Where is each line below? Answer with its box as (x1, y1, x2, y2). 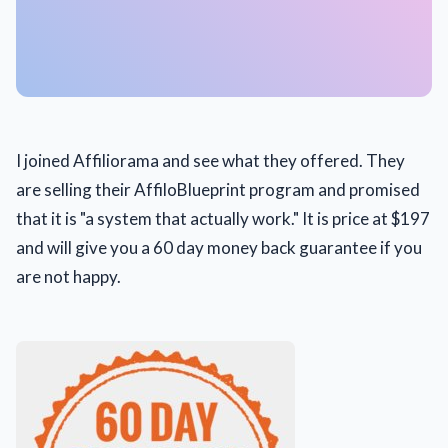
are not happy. (16, 266, 121, 287)
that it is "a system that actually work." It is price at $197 (16, 208, 430, 229)
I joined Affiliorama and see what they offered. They (16, 150, 405, 171)
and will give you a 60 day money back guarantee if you (16, 237, 422, 258)
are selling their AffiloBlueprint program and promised (16, 179, 420, 200)
